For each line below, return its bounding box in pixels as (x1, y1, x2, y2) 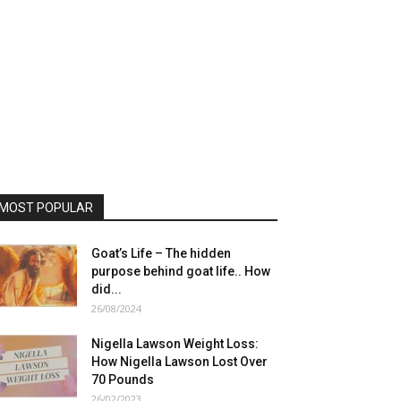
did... (91, 282, 122, 296)
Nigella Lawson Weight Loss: (91, 337, 259, 351)
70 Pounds (91, 372, 154, 387)
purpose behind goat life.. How (91, 264, 270, 278)
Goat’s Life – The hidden (91, 246, 231, 260)
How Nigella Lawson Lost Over (91, 354, 268, 369)
